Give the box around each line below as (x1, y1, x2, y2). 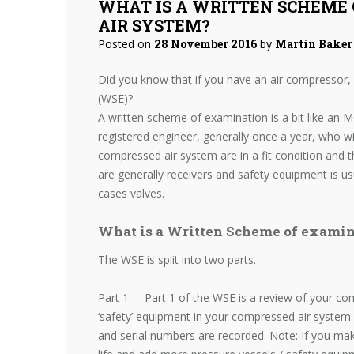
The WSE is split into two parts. (98, 251, 256, 267)
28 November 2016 (154, 36, 257, 51)
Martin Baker (275, 36, 352, 51)
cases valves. (98, 185, 164, 201)
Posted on (98, 36, 154, 51)
